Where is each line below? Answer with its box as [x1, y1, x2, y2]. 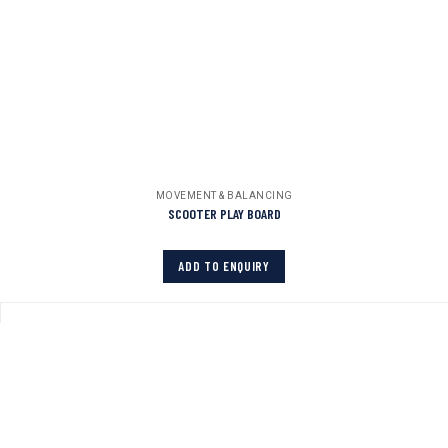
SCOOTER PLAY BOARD [167, 204, 281, 222]
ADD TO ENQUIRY [178, 257, 270, 274]
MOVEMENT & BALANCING [155, 188, 293, 203]
